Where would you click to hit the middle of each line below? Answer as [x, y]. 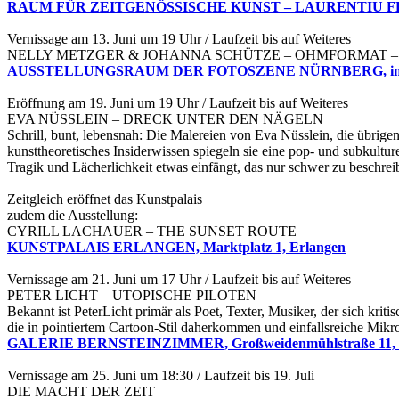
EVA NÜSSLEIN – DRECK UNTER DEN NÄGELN [167, 119]
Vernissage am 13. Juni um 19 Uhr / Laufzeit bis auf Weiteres [181, 39]
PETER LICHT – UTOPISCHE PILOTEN [132, 296]
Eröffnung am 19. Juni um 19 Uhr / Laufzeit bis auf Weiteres [178, 103]
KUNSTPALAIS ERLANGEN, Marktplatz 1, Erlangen [176, 248]
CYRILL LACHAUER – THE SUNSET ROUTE [152, 232]
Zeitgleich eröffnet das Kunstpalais [106, 199]
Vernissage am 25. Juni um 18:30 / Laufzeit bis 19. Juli [161, 376]
